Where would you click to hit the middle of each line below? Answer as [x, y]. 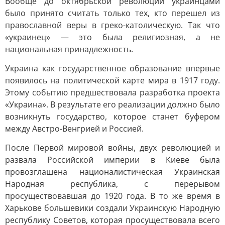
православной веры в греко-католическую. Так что [113, 25]
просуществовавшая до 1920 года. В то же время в [113, 196]
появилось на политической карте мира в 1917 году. [113, 80]
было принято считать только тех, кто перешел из [113, 13]
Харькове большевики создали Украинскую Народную [113, 208]
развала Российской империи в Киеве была [113, 160]
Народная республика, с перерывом [113, 184]
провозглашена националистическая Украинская [113, 172]
